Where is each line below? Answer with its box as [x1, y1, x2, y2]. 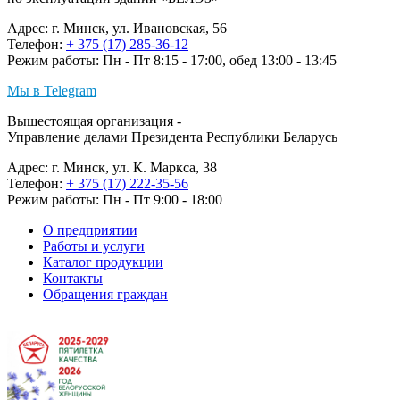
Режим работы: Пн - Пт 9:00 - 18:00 [7, 191, 222, 207]
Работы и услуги [43, 237, 145, 254]
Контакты [43, 270, 103, 286]
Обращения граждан [43, 286, 168, 302]
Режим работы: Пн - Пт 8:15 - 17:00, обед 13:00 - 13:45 [7, 52, 337, 68]
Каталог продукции [43, 254, 163, 270]
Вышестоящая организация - [7, 112, 181, 129]
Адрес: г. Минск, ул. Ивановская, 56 [7, 20, 227, 36]
